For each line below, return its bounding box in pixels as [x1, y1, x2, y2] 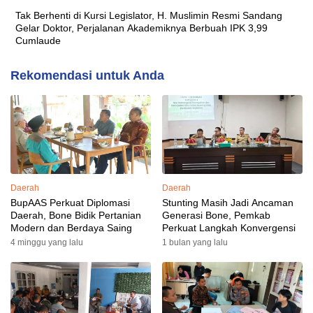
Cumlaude [15, 34, 61, 46]
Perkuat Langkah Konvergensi [162, 221, 296, 233]
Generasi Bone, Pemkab [162, 209, 270, 221]
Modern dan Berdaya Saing [10, 221, 132, 233]
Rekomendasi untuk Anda [10, 68, 164, 82]
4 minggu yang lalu [10, 237, 83, 247]
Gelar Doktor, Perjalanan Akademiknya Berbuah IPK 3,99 [15, 22, 268, 34]
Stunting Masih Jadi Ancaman [162, 196, 293, 208]
